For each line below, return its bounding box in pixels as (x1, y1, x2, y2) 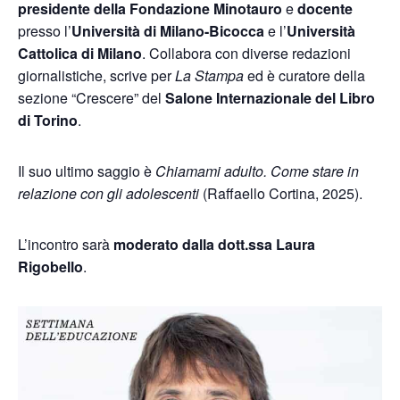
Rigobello (18, 256, 83, 278)
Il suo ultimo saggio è (18, 161, 155, 182)
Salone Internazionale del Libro (165, 87, 375, 109)
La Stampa (175, 65, 244, 87)
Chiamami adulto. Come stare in (155, 161, 359, 182)
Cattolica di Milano (18, 43, 142, 64)
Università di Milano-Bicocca (71, 21, 264, 42)
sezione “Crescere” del (18, 87, 165, 109)
